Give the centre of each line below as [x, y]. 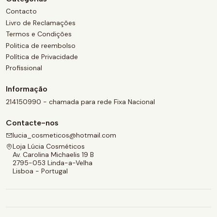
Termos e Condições [39, 34]
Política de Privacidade [42, 56]
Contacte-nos [32, 123]
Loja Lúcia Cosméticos [49, 147]
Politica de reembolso [41, 45]
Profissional [24, 68]
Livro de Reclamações [41, 23]
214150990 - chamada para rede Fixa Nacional [80, 101]
